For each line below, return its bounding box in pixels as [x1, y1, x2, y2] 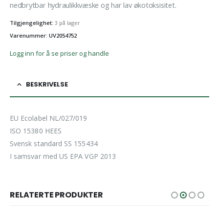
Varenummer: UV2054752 [10, 31, 77, 39]
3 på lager [55, 19, 80, 27]
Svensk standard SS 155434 [10, 139, 98, 149]
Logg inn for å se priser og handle [10, 48, 109, 58]
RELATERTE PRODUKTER [10, 189, 103, 201]
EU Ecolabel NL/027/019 [10, 113, 88, 123]
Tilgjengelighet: [10, 19, 55, 27]
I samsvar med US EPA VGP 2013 [10, 152, 116, 161]
